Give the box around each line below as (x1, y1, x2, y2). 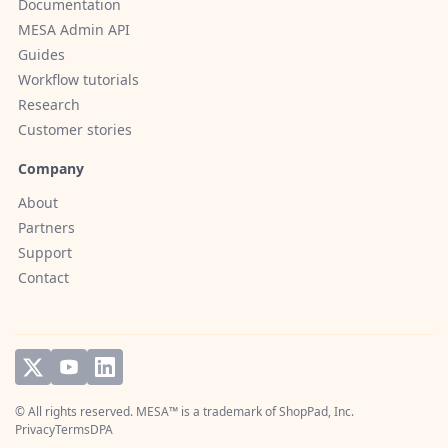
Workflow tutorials (18, 70, 139, 90)
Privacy (15, 421, 55, 439)
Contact (18, 268, 69, 288)
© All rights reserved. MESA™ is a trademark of (15, 403, 279, 421)
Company (18, 159, 84, 179)
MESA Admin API (18, 20, 130, 40)
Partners (18, 218, 75, 238)
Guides (18, 45, 65, 65)
